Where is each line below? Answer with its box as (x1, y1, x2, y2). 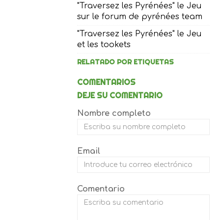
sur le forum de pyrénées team (77, 12, 203, 22)
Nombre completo (77, 109, 151, 118)
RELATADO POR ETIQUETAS (77, 57, 174, 67)
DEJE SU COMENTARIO (77, 90, 163, 101)
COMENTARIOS (77, 77, 136, 87)
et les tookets (77, 40, 131, 50)
